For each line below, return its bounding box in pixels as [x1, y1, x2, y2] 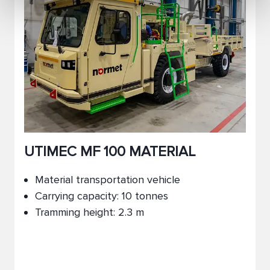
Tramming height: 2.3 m [35, 206, 144, 219]
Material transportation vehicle [35, 173, 180, 186]
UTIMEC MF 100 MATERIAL [24, 143, 195, 160]
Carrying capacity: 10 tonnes [35, 189, 168, 202]
